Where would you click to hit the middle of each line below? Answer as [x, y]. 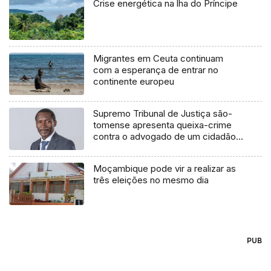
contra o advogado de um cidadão [165, 137]
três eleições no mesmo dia [151, 180]
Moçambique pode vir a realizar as [165, 169]
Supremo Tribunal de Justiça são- [163, 114]
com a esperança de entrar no [156, 70]
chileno [108, 148]
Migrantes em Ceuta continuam [158, 59]
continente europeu [134, 82]
